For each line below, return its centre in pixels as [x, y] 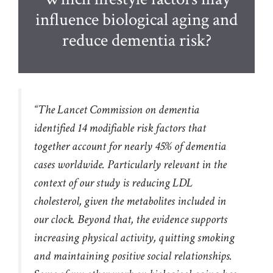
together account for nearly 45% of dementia [130, 147]
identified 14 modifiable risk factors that [120, 128]
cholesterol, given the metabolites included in [130, 201]
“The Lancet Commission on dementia [116, 110]
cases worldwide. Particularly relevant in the [130, 165]
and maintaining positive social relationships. [133, 256]
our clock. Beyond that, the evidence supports [130, 220]
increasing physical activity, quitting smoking [134, 238]
